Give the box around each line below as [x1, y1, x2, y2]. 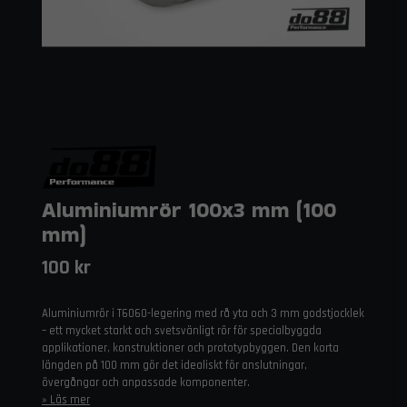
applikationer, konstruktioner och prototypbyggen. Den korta [42, 341, 339, 355]
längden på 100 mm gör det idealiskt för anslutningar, [42, 358, 307, 372]
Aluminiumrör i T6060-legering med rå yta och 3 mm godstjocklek [42, 306, 364, 321]
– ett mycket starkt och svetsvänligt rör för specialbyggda [42, 323, 322, 338]
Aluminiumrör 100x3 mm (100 [42, 194, 336, 224]
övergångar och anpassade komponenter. [42, 375, 250, 390]
